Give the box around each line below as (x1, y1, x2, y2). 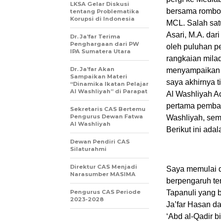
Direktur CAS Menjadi (70, 163, 137, 170)
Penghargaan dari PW (70, 40, 139, 47)
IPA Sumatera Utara (70, 47, 131, 55)
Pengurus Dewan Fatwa (70, 112, 143, 120)
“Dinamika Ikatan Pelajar (70, 80, 148, 87)
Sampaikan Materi (70, 73, 127, 80)
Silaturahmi (70, 145, 107, 152)
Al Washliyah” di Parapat (70, 87, 147, 95)
